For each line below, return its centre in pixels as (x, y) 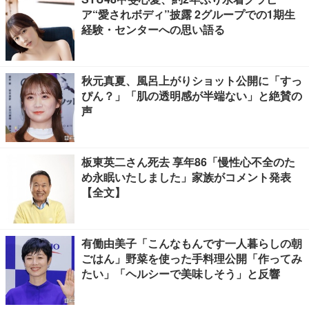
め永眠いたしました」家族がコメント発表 (186, 177)
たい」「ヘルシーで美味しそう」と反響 (181, 273)
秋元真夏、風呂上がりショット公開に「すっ (192, 80)
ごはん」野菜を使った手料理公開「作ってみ (192, 258)
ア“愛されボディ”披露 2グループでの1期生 (188, 14)
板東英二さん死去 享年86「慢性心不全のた (188, 162)
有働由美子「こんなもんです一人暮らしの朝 (192, 243)
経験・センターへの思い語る (153, 29)
